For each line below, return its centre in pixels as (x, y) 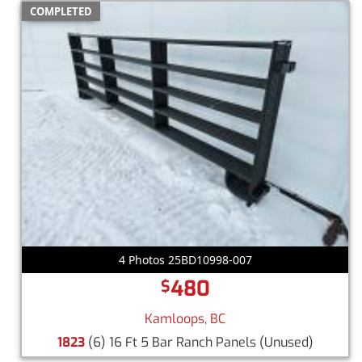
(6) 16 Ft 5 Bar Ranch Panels (172, 342)
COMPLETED (61, 11)
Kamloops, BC (185, 318)
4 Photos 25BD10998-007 (185, 259)
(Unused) (286, 342)
